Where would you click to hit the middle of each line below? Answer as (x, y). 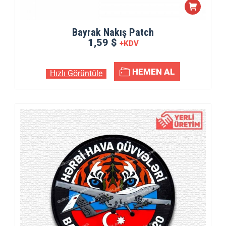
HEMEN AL (153, 71)
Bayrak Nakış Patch (113, 32)
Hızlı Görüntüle (76, 73)
